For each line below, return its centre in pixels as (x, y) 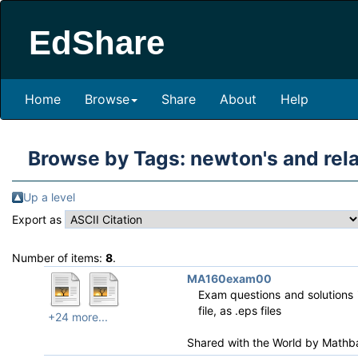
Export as (38, 219)
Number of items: (59, 258)
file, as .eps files (239, 310)
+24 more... (78, 317)
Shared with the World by (254, 342)
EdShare (97, 43)
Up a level (49, 197)
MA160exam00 (229, 278)
